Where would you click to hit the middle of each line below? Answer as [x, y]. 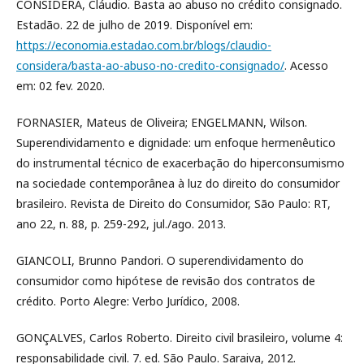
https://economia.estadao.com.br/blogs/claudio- [144, 45]
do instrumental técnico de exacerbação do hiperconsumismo [180, 163]
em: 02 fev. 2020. [61, 86]
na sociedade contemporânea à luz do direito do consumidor [178, 183]
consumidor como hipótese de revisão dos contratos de [166, 281]
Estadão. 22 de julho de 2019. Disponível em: [134, 25]
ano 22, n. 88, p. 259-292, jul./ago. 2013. [121, 224]
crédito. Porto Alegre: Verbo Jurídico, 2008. [128, 301]
